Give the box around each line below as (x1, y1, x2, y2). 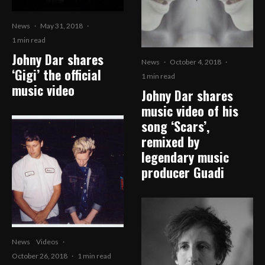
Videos (36, 237, 59, 247)
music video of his (141, 101, 238, 121)
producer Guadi (141, 163, 224, 182)
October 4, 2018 (170, 57, 221, 67)
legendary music (141, 147, 229, 167)
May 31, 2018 (40, 21, 83, 31)
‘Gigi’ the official (12, 65, 101, 85)
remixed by (141, 132, 199, 151)
